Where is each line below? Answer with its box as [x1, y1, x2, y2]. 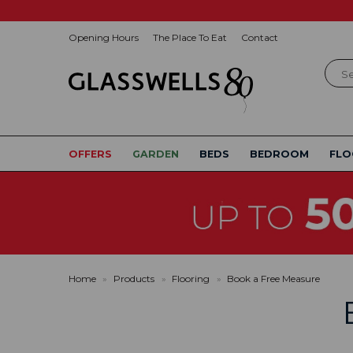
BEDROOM [250, 148, 310, 161]
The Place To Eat [153, 32, 227, 43]
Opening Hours [69, 32, 139, 43]
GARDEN [132, 148, 180, 161]
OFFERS [69, 148, 112, 161]
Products [113, 273, 155, 285]
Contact [241, 32, 278, 43]
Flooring [172, 273, 210, 285]
